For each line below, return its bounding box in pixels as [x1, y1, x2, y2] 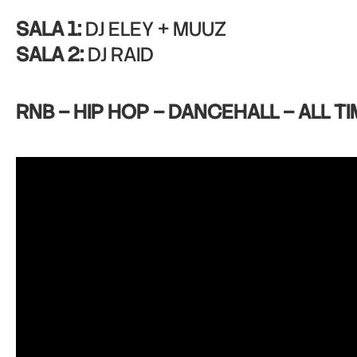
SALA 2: [16, 41, 84, 68]
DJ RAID [84, 41, 154, 68]
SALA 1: [16, 16, 81, 42]
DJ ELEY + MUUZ [81, 16, 226, 42]
